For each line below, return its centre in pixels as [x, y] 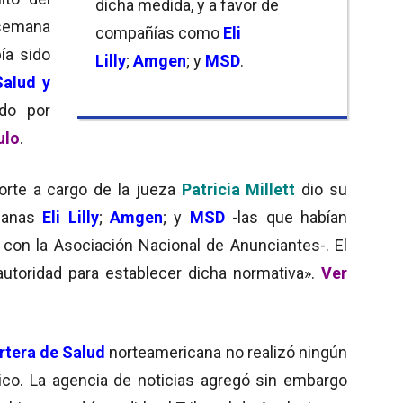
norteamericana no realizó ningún [226, 352]
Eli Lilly [71, 217]
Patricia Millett [238, 189]
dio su [321, 189]
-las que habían [286, 217]
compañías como [159, 32]
